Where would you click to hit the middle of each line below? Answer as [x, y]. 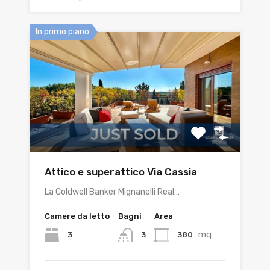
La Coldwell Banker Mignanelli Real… [112, 192]
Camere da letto [77, 216]
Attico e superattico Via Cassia [121, 172]
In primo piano [62, 32]
